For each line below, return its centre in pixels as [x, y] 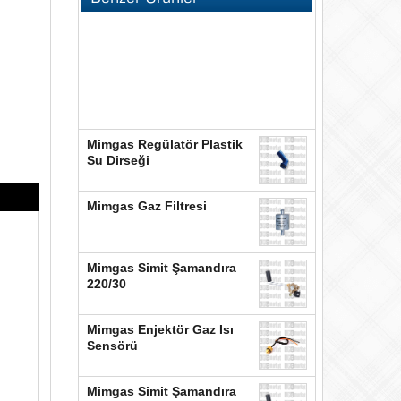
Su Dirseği [118, 160]
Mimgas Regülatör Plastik [164, 144]
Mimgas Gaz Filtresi [146, 206]
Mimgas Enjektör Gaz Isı [160, 329]
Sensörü [112, 346]
